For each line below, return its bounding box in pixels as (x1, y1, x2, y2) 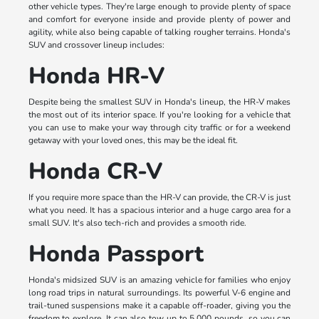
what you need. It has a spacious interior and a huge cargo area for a (28, 204, 291, 216)
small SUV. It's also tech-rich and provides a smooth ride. (28, 216, 246, 229)
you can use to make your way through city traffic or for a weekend (28, 121, 291, 133)
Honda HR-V (28, 60, 164, 91)
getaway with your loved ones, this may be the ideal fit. (28, 134, 238, 146)
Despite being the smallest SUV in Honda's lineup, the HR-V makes (28, 95, 291, 108)
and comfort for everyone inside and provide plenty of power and (28, 13, 291, 25)
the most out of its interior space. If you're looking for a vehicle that (28, 108, 291, 120)
